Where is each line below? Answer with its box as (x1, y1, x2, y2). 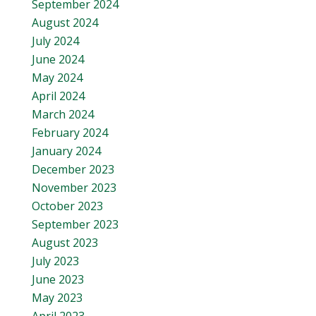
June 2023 (32, 272, 84, 287)
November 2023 (32, 180, 116, 195)
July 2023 (32, 253, 79, 269)
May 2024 (32, 70, 83, 85)
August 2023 (32, 235, 98, 250)
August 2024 (32, 15, 98, 30)
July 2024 (32, 33, 79, 49)
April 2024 (32, 88, 85, 104)
